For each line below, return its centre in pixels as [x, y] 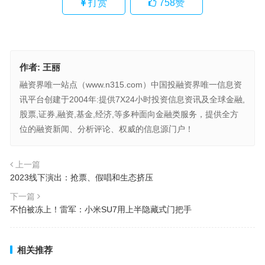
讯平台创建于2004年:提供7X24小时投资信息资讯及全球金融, [132, 99]
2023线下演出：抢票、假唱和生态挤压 [81, 177]
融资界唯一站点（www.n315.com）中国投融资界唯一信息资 [130, 84]
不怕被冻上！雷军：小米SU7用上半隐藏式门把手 [101, 209]
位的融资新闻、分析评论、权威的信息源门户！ [106, 129]
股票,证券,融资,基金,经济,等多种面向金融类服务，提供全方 [129, 114]
